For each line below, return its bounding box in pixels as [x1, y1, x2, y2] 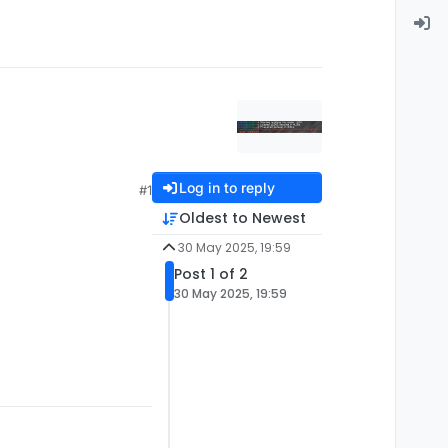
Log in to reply [178, 179, 275, 196]
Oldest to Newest [178, 208, 306, 228]
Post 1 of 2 [174, 264, 248, 284]
